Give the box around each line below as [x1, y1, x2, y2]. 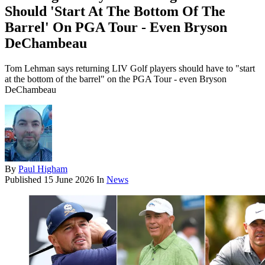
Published [5, 174, 44, 185]
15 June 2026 [44, 174, 94, 185]
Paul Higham [18, 164, 67, 174]
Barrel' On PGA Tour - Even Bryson [5, 20, 227, 35]
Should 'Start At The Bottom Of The [5, 4, 225, 20]
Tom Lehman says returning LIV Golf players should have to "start [5, 63, 255, 74]
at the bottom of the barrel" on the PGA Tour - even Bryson [5, 74, 227, 85]
